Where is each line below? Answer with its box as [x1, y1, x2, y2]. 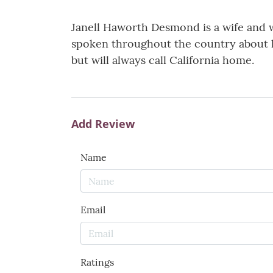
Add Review [71, 116, 135, 132]
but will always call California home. [71, 53, 254, 68]
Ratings [80, 256, 114, 269]
